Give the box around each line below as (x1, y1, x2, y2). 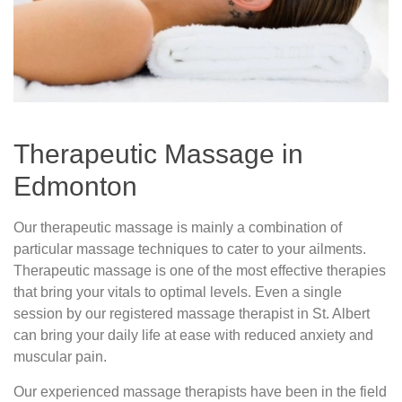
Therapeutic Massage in (13, 138, 303, 169)
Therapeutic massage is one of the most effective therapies (13, 262, 386, 278)
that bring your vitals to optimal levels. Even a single (13, 284, 342, 300)
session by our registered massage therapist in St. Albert (13, 305, 370, 321)
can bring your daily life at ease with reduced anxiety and (13, 327, 373, 343)
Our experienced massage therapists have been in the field (13, 383, 387, 399)
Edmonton (13, 170, 137, 201)
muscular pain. (13, 348, 107, 364)
